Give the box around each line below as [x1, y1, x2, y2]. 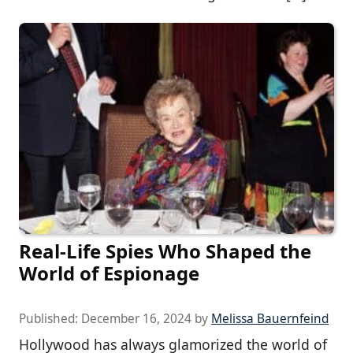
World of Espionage [19, 260, 199, 287]
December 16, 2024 [81, 310, 191, 328]
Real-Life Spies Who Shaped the [19, 238, 311, 265]
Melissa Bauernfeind [211, 310, 329, 328]
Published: [19, 310, 81, 328]
